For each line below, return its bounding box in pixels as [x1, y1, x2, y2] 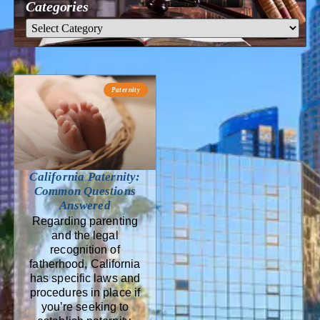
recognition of [50, 244, 120, 256]
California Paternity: [29, 170, 141, 184]
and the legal [51, 229, 119, 242]
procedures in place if [29, 286, 141, 299]
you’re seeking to [41, 301, 129, 314]
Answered [59, 199, 111, 213]
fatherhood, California [29, 258, 141, 271]
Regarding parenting [32, 215, 138, 228]
